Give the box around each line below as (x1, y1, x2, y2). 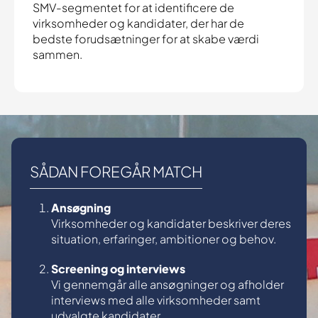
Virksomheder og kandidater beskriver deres (51, 216, 291, 231)
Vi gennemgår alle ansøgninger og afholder (51, 277, 284, 292)
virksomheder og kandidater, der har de (33, 16, 244, 31)
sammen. (33, 47, 82, 62)
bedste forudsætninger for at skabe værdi (33, 31, 259, 46)
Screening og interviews (51, 261, 185, 276)
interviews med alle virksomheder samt (51, 292, 261, 307)
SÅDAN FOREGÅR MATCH (30, 162, 202, 181)
